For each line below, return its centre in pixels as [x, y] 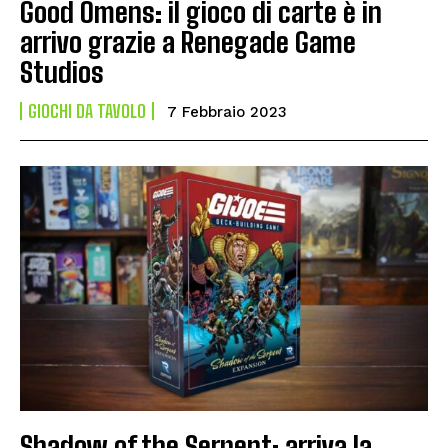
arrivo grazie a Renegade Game [188, 42]
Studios [62, 72]
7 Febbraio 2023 [227, 112]
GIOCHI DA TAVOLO [87, 111]
